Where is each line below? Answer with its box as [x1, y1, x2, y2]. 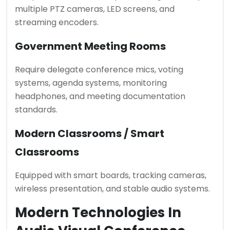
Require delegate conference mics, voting [15, 63, 183, 75]
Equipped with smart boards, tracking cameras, [15, 169, 206, 181]
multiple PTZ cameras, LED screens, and [15, 3, 175, 15]
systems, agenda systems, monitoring [15, 76, 167, 89]
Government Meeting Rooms [15, 39, 166, 53]
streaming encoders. [15, 16, 99, 28]
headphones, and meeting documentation [15, 90, 185, 102]
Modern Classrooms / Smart [15, 126, 164, 141]
